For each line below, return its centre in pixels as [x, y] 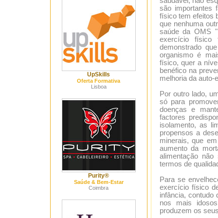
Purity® [99, 176]
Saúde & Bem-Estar [99, 182]
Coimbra [99, 188]
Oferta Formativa [99, 81]
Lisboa [99, 87]
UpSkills [99, 74]
